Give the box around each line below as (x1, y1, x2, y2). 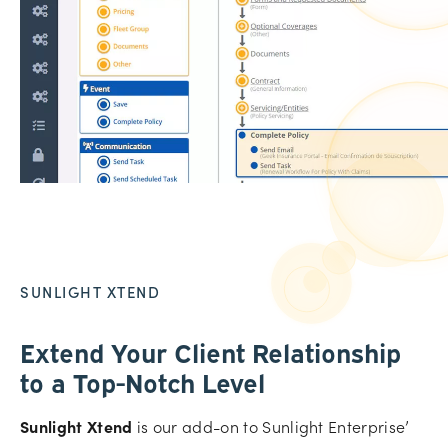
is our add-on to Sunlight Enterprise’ (132, 415, 410, 438)
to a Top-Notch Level (20, 364, 265, 400)
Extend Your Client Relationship (20, 334, 401, 370)
